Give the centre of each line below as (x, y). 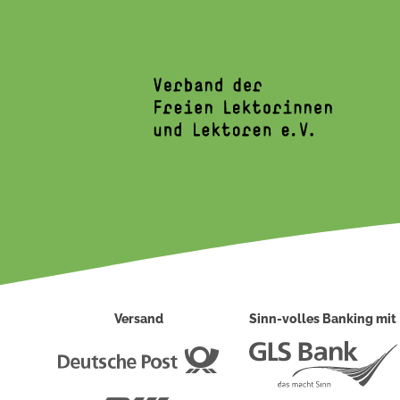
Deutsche (249, 354)
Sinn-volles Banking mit (323, 319)
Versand (138, 319)
